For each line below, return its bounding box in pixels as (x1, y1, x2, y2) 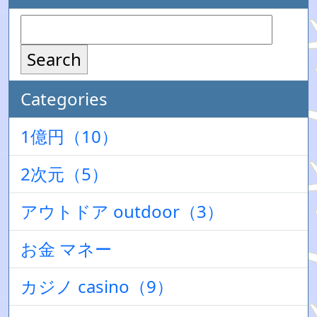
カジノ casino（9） (21, 275, 173, 298)
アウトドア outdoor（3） (21, 200, 224, 223)
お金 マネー (21, 237, 112, 260)
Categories (21, 87, 108, 110)
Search (27, 47, 81, 71)
